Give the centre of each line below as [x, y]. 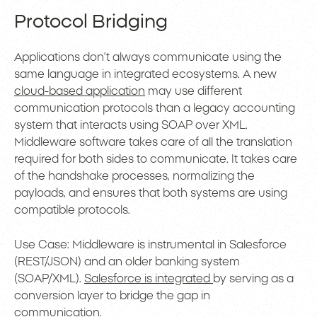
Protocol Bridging [95, 22]
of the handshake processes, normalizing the [134, 177]
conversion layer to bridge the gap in [112, 296]
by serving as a [253, 279]
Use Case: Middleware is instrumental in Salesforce [150, 245]
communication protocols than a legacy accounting [155, 109]
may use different [194, 92]
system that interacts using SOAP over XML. [131, 126]
